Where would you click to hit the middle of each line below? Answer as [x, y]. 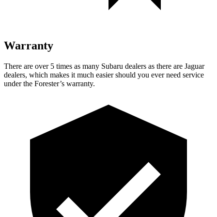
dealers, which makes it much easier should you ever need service [104, 75]
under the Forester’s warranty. [49, 83]
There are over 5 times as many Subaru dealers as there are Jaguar [104, 66]
